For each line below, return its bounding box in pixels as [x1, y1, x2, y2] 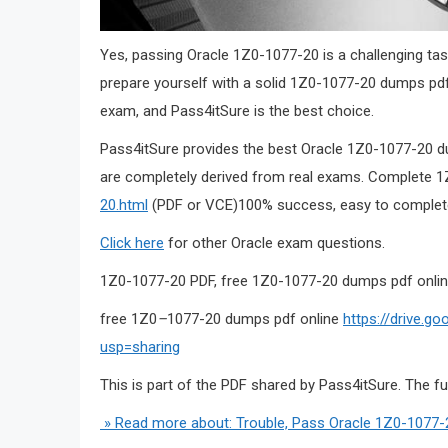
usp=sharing [100, 337, 180, 356]
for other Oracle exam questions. [164, 233, 385, 252]
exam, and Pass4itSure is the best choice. [100, 101, 374, 120]
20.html [100, 195, 148, 214]
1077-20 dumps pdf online [167, 309, 343, 328]
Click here [100, 233, 164, 252]
